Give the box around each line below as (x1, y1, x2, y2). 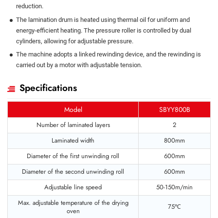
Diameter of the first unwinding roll (27, 151, 119, 161)
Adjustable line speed (44, 182, 102, 192)
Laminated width (52, 136, 94, 145)
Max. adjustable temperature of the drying (18, 198, 128, 207)
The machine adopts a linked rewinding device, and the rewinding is (16, 51, 201, 58)
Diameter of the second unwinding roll (22, 167, 124, 176)
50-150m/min (156, 182, 193, 192)
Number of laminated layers (36, 120, 110, 129)
